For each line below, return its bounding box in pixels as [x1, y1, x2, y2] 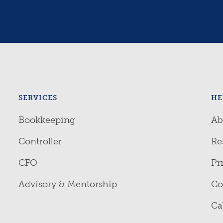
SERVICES [18, 94, 57, 102]
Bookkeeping [18, 114, 75, 125]
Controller [18, 136, 62, 147]
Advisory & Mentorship [18, 179, 117, 190]
